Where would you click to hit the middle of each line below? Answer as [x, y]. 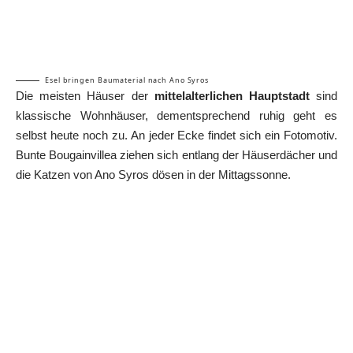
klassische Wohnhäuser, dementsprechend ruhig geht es [176, 115]
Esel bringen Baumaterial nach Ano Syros [127, 80]
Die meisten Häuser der [85, 95]
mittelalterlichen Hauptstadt [232, 95]
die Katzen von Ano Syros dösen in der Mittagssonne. [153, 174]
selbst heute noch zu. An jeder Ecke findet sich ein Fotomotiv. [176, 135]
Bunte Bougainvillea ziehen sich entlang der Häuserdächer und [176, 154]
